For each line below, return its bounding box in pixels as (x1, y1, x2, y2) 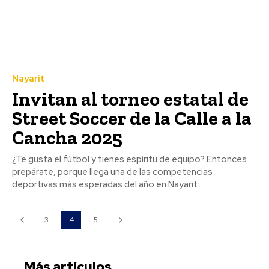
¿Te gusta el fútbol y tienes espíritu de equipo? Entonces (12, 153, 247, 165)
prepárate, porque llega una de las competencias (12, 165, 213, 178)
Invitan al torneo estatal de (12, 87, 249, 110)
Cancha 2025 (12, 125, 122, 149)
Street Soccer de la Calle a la (12, 106, 252, 130)
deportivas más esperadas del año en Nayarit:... (12, 178, 205, 190)
